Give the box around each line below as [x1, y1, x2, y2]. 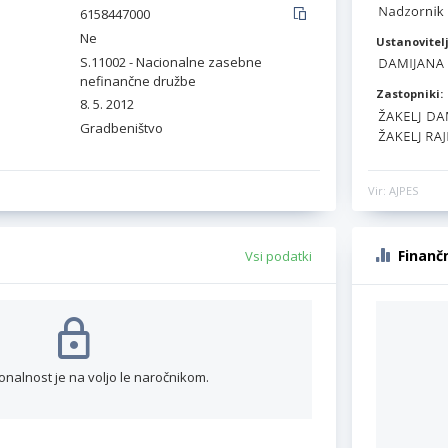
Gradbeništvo [80, 119, 163, 137]
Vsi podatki [245, 247, 312, 266]
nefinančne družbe [80, 72, 196, 90]
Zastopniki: [376, 86, 443, 102]
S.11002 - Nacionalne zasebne [80, 53, 262, 71]
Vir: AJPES [368, 183, 418, 199]
